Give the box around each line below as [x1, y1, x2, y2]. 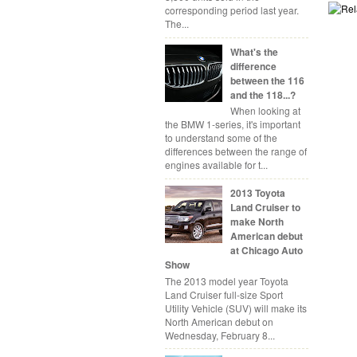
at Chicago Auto [229, 243, 303, 258]
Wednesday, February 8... [165, 328, 275, 342]
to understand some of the [165, 131, 277, 145]
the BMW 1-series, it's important [165, 117, 300, 131]
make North [229, 214, 284, 229]
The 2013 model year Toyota [165, 273, 288, 288]
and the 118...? [229, 88, 296, 103]
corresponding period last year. [165, 3, 299, 18]
